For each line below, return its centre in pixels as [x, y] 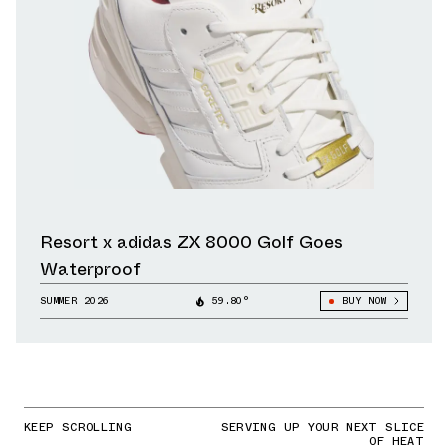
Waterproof [90, 269]
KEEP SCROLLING [78, 427]
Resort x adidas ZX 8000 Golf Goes [191, 242]
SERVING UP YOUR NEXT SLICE [322, 427]
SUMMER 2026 [75, 301]
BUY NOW [363, 301]
